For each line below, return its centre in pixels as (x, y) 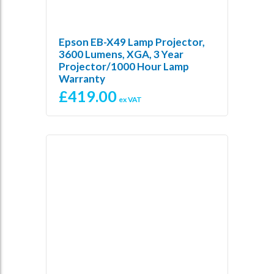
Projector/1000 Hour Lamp (124, 67)
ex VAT (130, 100)
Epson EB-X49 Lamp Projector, (132, 42)
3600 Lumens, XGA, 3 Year (121, 54)
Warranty (82, 79)
